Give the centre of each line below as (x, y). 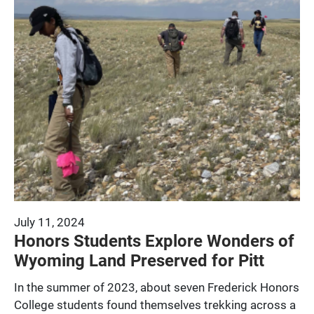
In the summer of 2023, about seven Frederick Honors (157, 287)
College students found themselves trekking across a (155, 304)
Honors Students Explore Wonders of (154, 240)
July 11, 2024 (49, 221)
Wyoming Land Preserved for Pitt (139, 260)
